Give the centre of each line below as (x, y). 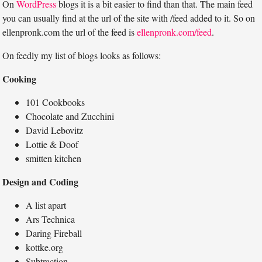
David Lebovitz (55, 130)
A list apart (46, 205)
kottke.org (45, 247)
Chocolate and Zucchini (70, 116)
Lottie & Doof (52, 144)
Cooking (20, 79)
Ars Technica (51, 219)
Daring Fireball (54, 233)
